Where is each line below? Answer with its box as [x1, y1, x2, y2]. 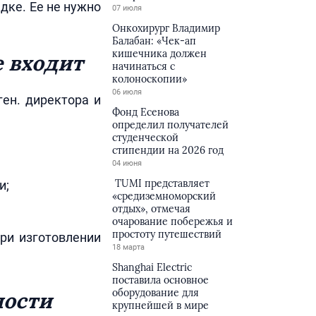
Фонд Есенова [112, 106, 180, 119]
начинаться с [112, 60, 176, 73]
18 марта [112, 243, 145, 252]
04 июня [112, 159, 142, 168]
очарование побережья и [112, 215, 233, 228]
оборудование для [112, 286, 200, 299]
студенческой [112, 131, 179, 144]
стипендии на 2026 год [112, 144, 224, 157]
